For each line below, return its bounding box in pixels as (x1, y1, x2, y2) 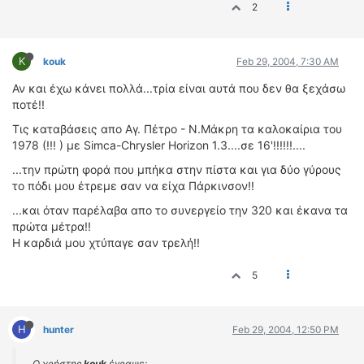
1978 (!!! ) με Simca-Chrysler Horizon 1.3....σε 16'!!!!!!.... (12, 138, 305, 152)
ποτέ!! (12, 97, 45, 111)
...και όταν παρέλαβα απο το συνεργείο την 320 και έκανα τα (12, 203, 348, 217)
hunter (43, 323, 74, 336)
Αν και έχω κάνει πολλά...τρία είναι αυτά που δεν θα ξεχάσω (12, 81, 345, 95)
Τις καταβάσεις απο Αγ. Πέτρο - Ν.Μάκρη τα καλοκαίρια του (12, 122, 342, 136)
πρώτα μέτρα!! (12, 219, 91, 233)
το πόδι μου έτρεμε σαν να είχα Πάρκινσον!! (12, 179, 254, 193)
